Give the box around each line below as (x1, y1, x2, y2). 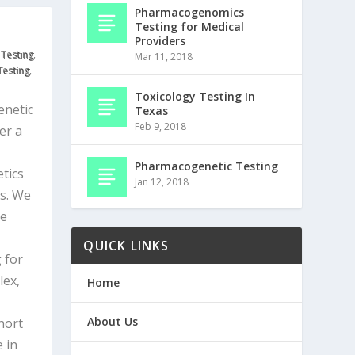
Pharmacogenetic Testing (135, 158, 279, 174)
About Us (87, 314, 139, 330)
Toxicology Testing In (135, 89, 256, 105)
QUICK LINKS (83, 237, 170, 255)
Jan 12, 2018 (135, 175, 189, 189)
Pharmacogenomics (135, 5, 245, 21)
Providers (135, 33, 186, 49)
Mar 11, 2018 (135, 50, 193, 64)
